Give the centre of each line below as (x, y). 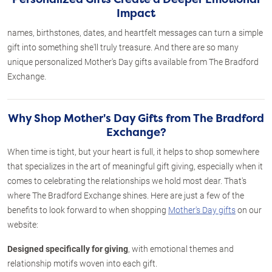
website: (23, 224)
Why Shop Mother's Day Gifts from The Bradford (136, 118)
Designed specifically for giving (68, 249)
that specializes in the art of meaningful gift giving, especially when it (135, 166)
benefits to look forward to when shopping (88, 210)
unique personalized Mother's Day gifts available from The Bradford (133, 62)
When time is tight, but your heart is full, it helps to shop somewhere (133, 151)
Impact (136, 13)
